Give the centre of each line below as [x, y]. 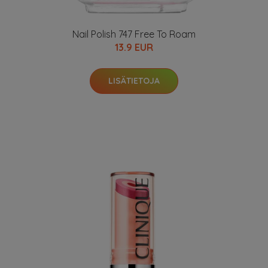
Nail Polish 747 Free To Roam [134, 34]
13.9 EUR [134, 47]
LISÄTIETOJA [134, 80]
